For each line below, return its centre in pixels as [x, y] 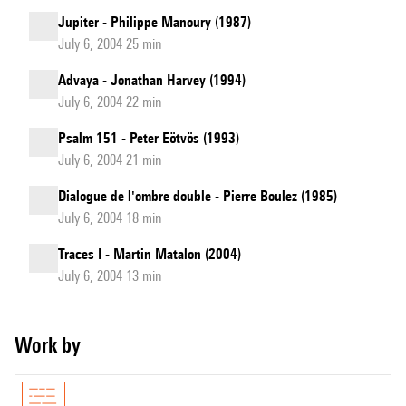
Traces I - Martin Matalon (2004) [150, 254]
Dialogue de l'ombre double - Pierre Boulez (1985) [198, 196]
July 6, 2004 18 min [110, 218]
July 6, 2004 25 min [110, 44]
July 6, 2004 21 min [110, 160]
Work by [56, 345]
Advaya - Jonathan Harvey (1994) [152, 80]
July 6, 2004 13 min [110, 276]
